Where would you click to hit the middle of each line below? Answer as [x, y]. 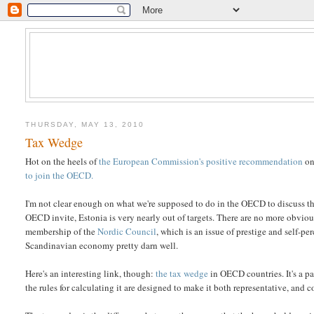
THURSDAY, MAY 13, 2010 [85, 124]
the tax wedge [182, 274]
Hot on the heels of [62, 162]
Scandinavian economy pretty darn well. [102, 246]
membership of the [62, 232]
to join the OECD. [60, 176]
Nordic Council [127, 232]
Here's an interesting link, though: [91, 274]
